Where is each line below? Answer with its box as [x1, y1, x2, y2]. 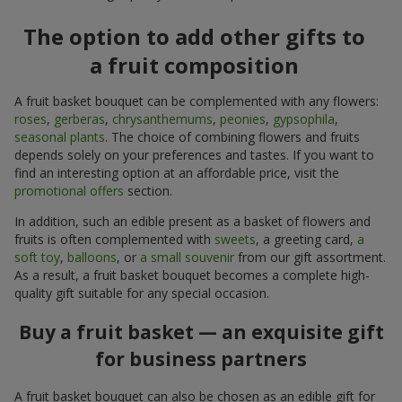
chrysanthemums [112, 110, 213, 128]
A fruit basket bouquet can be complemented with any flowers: [14, 92, 379, 110]
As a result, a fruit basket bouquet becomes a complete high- [14, 267, 370, 284]
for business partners [95, 345, 307, 371]
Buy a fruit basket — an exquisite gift [18, 319, 384, 345]
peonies [220, 110, 266, 128]
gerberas [54, 110, 105, 128]
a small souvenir [140, 249, 234, 267]
